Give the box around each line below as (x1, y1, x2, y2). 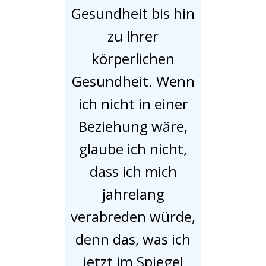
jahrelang (102, 183, 164, 204)
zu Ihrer (107, 26, 159, 46)
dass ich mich (89, 161, 177, 181)
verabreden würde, (71, 206, 195, 226)
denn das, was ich (75, 229, 191, 249)
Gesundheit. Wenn (71, 71, 195, 91)
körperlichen (91, 48, 175, 68)
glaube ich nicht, (79, 138, 187, 159)
